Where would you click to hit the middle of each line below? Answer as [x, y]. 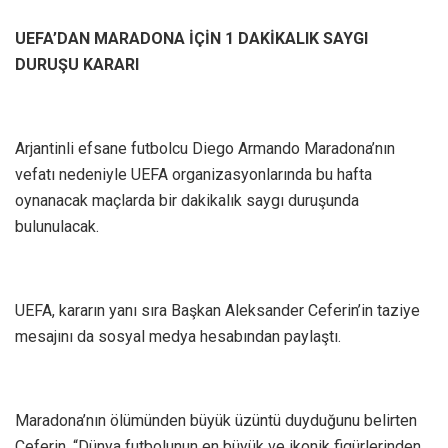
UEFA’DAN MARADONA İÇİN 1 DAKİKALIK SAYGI [191, 38]
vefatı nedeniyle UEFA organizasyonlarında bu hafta [193, 174]
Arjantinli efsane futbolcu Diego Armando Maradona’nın [205, 148]
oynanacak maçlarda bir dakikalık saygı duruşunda [187, 200]
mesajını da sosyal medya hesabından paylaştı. [178, 336]
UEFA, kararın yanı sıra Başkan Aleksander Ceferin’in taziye [217, 310]
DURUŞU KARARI [77, 64]
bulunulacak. [57, 226]
